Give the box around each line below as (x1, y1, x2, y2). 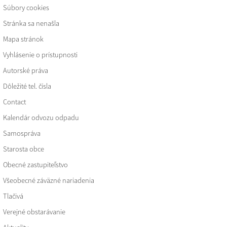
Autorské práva (3, 66, 48, 75)
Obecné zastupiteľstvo (3, 160, 68, 169)
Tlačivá (3, 192, 23, 201)
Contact (3, 97, 26, 106)
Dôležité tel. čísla (3, 82, 51, 91)
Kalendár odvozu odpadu (3, 113, 79, 122)
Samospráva (3, 129, 41, 138)
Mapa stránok (3, 34, 44, 44)
